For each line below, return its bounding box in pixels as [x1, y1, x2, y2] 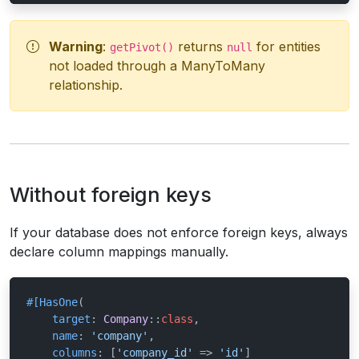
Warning [49, 38, 103, 54]
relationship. [49, 77, 123, 93]
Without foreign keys [10, 183, 212, 207]
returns [174, 38, 227, 54]
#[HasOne [26, 296, 78, 309]
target [52, 313, 91, 325]
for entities [252, 38, 321, 54]
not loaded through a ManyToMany [49, 58, 265, 74]
